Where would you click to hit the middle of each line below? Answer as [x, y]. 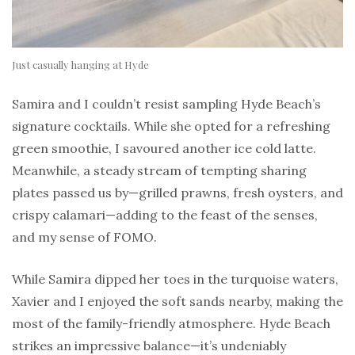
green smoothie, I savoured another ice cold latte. [164, 149]
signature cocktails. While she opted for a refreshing [171, 126]
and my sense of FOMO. [84, 237]
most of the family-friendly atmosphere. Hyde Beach [171, 324]
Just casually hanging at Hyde [80, 65]
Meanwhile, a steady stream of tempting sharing [159, 171]
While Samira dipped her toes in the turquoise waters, [175, 279]
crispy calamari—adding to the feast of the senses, [165, 215]
